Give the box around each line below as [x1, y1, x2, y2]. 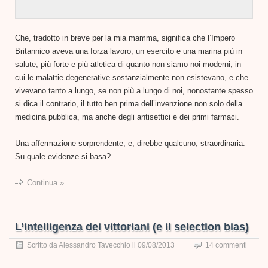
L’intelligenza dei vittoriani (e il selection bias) [15, 220, 249, 233]
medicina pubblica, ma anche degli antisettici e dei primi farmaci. [15, 112, 239, 121]
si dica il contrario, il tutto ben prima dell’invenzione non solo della [15, 99, 242, 108]
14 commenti [205, 240, 247, 249]
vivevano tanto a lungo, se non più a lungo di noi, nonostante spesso [15, 86, 253, 95]
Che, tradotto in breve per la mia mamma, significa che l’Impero [15, 33, 235, 42]
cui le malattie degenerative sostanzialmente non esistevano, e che [15, 72, 248, 82]
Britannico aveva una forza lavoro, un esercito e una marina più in [15, 46, 242, 56]
